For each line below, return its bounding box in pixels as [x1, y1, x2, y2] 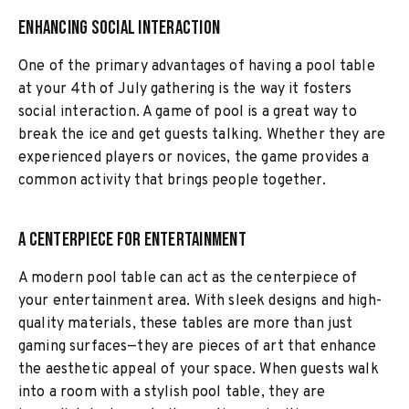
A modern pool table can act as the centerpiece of [18, 269, 358, 288]
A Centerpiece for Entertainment [18, 228, 246, 251]
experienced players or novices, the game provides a [18, 149, 370, 167]
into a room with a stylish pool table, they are [18, 383, 326, 402]
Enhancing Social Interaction [18, 16, 220, 39]
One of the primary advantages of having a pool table [18, 58, 375, 76]
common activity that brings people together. [18, 172, 327, 190]
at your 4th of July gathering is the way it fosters [18, 80, 352, 99]
